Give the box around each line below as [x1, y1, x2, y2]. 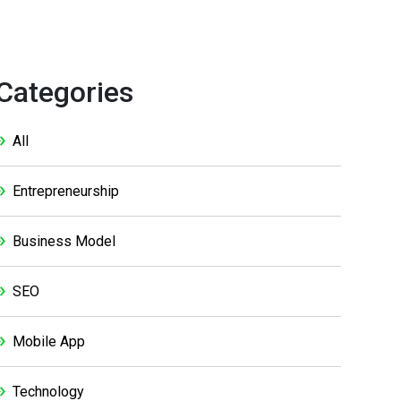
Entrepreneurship [12, 183, 119, 200]
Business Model [12, 233, 115, 250]
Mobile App [12, 333, 85, 350]
